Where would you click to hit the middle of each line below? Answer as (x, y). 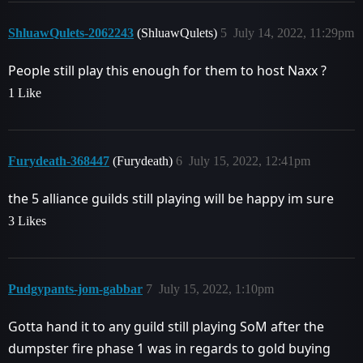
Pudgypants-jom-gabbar (75, 288)
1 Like (25, 92)
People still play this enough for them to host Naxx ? (167, 70)
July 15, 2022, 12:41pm (250, 160)
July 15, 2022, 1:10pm (216, 288)
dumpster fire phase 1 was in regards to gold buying (169, 348)
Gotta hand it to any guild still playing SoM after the (166, 326)
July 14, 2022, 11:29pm (294, 32)
